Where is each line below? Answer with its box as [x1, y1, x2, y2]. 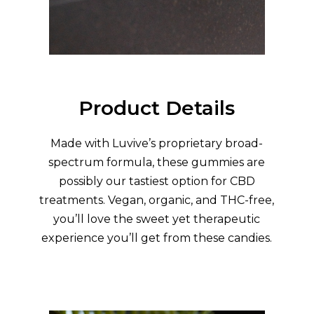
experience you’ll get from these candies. [41, 231, 273, 245]
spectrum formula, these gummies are [48, 156, 266, 170]
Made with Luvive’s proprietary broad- [50, 137, 264, 151]
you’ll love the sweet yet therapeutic [53, 212, 261, 226]
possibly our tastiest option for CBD [58, 175, 255, 189]
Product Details [78, 96, 235, 121]
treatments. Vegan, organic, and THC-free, [39, 193, 275, 207]
